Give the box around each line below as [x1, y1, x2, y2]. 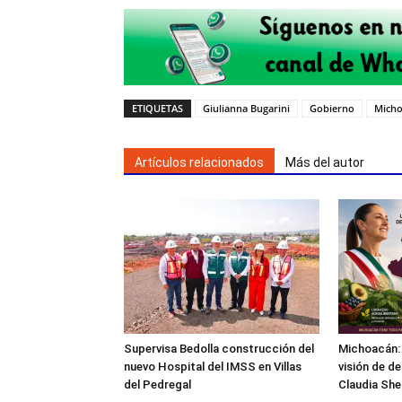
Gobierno [310, 101, 354, 116]
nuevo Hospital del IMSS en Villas [124, 360, 301, 374]
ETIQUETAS [132, 101, 183, 116]
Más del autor [285, 155, 364, 170]
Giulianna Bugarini [203, 101, 290, 116]
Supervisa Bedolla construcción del [124, 342, 314, 356]
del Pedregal [124, 378, 191, 392]
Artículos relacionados [135, 155, 264, 170]
